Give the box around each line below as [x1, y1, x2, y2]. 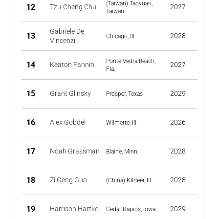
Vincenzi [50, 37, 75, 44]
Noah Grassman [50, 147, 100, 155]
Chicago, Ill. [106, 33, 136, 40]
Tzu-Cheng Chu [50, 3, 96, 11]
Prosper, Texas [106, 90, 143, 97]
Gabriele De [50, 27, 84, 35]
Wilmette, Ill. [106, 119, 138, 126]
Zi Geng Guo [50, 176, 87, 184]
